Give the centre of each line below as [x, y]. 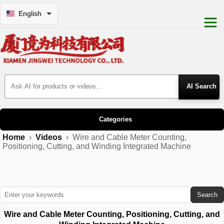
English [30, 13]
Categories [115, 119]
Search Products [33, 78]
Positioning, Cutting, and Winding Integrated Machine [97, 146]
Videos [49, 137]
